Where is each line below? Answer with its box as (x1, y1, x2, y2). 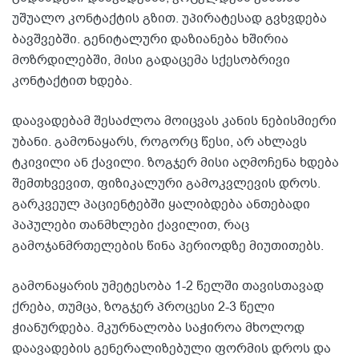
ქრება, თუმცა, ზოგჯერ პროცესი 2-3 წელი (12, 298, 275, 317)
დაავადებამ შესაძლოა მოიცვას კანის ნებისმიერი (12, 112, 337, 131)
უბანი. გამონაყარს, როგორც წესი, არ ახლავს (12, 133, 307, 151)
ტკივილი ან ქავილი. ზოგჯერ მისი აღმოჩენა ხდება (12, 154, 339, 172)
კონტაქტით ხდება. (12, 72, 132, 91)
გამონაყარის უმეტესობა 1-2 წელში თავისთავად (12, 277, 324, 296)
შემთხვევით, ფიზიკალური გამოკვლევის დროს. (12, 175, 321, 193)
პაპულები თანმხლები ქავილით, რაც (12, 216, 249, 235)
